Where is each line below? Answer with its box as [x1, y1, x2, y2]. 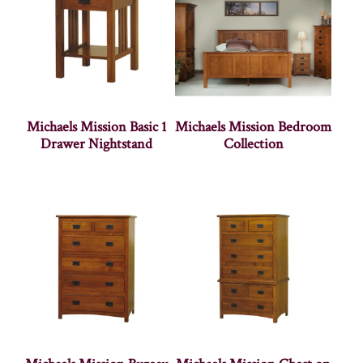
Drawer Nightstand [41, 134, 153, 153]
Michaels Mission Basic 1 [26, 117, 167, 136]
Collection [223, 134, 284, 153]
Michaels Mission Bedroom [175, 117, 332, 136]
